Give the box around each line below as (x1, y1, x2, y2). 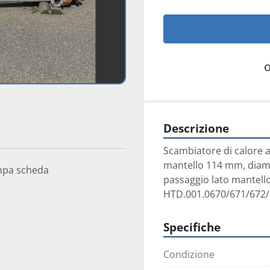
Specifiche (163, 219, 221, 234)
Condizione (163, 248, 215, 261)
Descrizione (163, 121, 229, 136)
